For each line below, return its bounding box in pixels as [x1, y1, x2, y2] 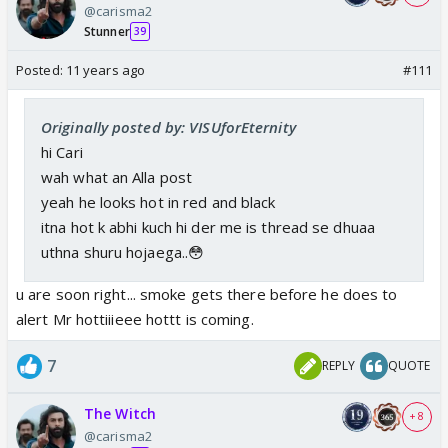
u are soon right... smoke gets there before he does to [16, 283, 398, 304]
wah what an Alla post [41, 166, 193, 187]
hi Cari [41, 141, 83, 162]
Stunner [84, 22, 130, 40]
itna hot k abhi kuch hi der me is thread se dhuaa [41, 216, 375, 237]
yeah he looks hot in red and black [41, 191, 276, 212]
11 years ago [65, 60, 146, 79]
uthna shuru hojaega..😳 [41, 241, 205, 262]
